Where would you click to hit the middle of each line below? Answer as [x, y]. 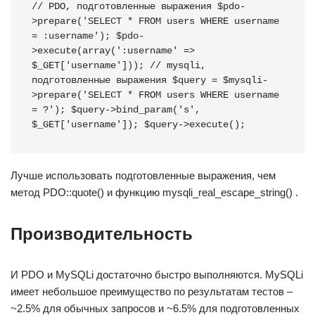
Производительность [102, 234]
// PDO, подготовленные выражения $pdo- [139, 7]
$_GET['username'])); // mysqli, [119, 66]
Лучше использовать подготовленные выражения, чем [143, 175]
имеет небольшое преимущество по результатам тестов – [152, 291]
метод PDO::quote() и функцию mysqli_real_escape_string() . [154, 192]
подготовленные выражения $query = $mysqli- [150, 81]
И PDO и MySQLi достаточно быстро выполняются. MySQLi [157, 275]
